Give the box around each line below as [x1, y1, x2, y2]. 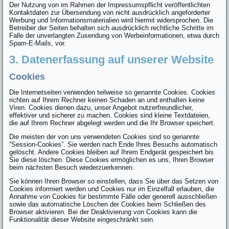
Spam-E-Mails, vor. [9, 39, 66, 47]
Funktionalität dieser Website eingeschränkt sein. [9, 215, 155, 223]
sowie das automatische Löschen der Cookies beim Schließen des [9, 200, 207, 208]
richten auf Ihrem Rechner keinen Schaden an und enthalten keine [9, 96, 205, 104]
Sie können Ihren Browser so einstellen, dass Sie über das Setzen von [9, 177, 219, 185]
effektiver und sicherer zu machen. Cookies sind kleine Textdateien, [9, 111, 211, 119]
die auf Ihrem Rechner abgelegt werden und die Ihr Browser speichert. [9, 119, 216, 127]
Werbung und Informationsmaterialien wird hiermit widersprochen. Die [9, 16, 214, 24]
